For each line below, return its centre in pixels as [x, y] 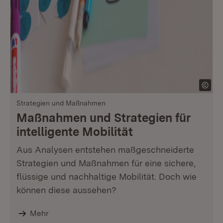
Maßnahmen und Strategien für [104, 118]
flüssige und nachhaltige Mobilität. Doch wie [107, 176]
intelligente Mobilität [75, 132]
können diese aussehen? [66, 190]
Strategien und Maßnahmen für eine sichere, [106, 163]
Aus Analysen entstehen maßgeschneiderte [105, 150]
